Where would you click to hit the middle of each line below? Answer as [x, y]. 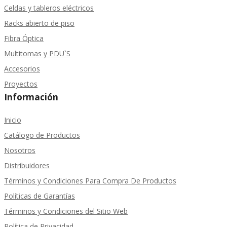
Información [31, 97]
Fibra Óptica [24, 39]
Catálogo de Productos [42, 135]
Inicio [13, 120]
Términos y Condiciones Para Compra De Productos [90, 181]
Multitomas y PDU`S [37, 54]
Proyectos [21, 84]
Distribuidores [27, 166]
